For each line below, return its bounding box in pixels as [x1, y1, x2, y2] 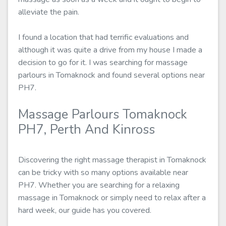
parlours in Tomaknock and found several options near [18, 70, 205, 81]
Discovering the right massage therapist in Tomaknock [18, 154, 206, 165]
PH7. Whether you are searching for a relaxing [18, 180, 180, 191]
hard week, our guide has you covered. [18, 205, 151, 216]
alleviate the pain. [18, 7, 79, 18]
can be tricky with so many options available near [18, 167, 188, 178]
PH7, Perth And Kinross [18, 121, 155, 138]
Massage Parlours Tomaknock [18, 106, 187, 123]
